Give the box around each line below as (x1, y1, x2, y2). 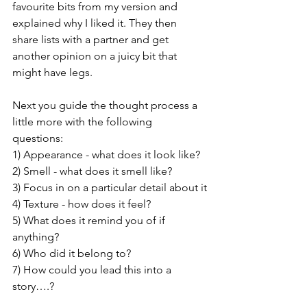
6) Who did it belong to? (12, 247, 131, 260)
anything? (12, 230, 62, 244)
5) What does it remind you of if (12, 214, 168, 228)
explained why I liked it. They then (12, 16, 180, 30)
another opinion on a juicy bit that (12, 49, 180, 63)
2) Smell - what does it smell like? (12, 164, 172, 178)
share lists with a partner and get (12, 33, 171, 47)
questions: (12, 132, 66, 145)
